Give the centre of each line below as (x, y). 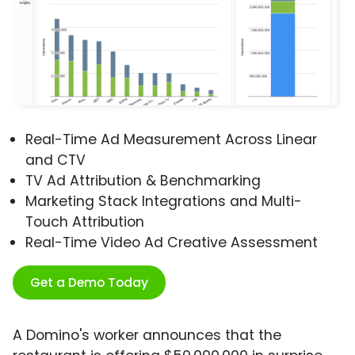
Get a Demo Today (89, 283)
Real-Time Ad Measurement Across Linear (171, 140)
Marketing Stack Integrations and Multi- (164, 202)
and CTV (55, 160)
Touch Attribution (85, 222)
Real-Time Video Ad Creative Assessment (172, 243)
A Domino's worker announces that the (147, 336)
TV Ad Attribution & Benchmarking (143, 181)
